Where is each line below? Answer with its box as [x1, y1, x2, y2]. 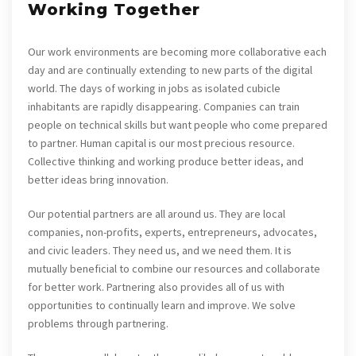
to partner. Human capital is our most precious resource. [28, 136, 295, 150]
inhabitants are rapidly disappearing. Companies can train [28, 99, 300, 114]
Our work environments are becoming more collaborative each [28, 44, 327, 59]
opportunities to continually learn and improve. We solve [28, 298, 296, 312]
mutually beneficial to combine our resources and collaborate [28, 261, 320, 276]
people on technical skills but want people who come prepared [28, 118, 327, 132]
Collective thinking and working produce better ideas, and [28, 154, 304, 168]
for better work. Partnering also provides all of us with [28, 280, 284, 294]
